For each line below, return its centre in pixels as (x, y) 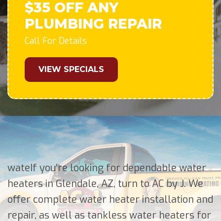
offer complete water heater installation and (110, 200)
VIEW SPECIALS (71, 69)
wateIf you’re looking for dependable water (107, 168)
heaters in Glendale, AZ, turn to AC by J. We (105, 184)
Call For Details (56, 41)
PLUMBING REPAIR (93, 24)
